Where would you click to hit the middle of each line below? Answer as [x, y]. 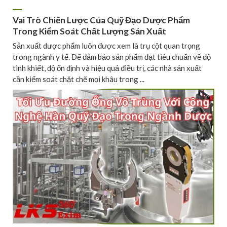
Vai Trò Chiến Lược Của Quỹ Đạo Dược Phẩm [101, 20]
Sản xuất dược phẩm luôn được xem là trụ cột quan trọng [106, 45]
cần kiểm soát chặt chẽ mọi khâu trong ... [79, 79]
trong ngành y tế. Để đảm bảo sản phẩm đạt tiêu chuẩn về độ [112, 56]
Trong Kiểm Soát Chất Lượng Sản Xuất [89, 31]
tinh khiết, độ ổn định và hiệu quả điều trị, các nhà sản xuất [107, 68]
